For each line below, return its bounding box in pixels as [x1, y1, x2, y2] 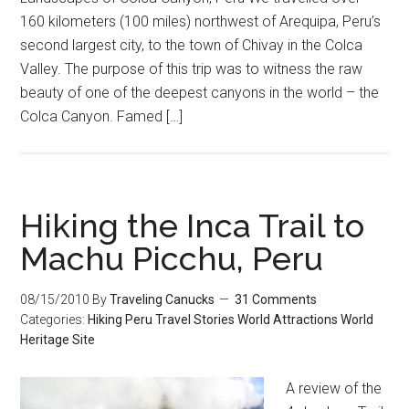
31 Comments [235, 292, 318, 307]
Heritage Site [20, 332, 96, 347]
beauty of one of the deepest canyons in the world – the [20, 84, 380, 101]
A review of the [286, 380, 383, 397]
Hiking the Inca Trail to [20, 206, 365, 245]
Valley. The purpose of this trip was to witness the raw [20, 60, 363, 78]
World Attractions [237, 312, 339, 327]
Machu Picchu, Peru [20, 239, 324, 278]
